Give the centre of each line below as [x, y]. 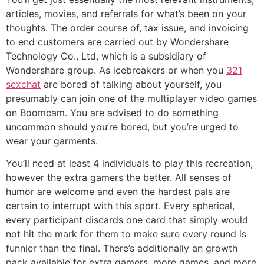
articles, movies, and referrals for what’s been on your [126, 13]
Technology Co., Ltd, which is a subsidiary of [106, 56]
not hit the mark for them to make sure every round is [126, 234]
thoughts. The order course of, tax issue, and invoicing [127, 27]
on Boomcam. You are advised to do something [112, 112]
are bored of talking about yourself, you [131, 84]
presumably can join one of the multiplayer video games [131, 98]
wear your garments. [52, 141]
